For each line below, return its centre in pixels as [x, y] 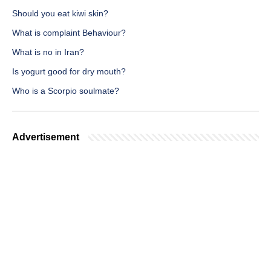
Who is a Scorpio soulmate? [66, 91]
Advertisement [46, 137]
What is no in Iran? [48, 52]
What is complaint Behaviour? [69, 33]
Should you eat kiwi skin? [60, 14]
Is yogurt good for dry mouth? [69, 72]
